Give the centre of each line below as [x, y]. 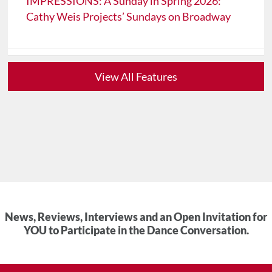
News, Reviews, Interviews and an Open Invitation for [136, 217]
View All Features [136, 77]
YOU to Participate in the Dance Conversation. [136, 230]
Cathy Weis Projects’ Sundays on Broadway [129, 17]
